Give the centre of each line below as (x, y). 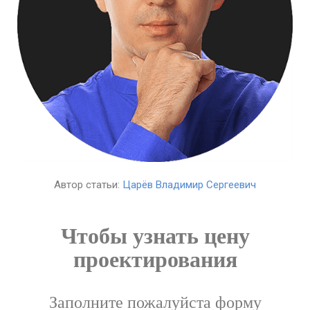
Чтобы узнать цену (155, 235)
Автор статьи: (88, 184)
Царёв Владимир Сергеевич (189, 184)
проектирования (155, 258)
